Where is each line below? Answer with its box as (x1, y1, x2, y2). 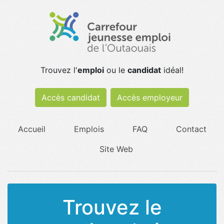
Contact (175, 124, 206, 134)
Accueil (17, 124, 45, 134)
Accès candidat (41, 92, 100, 102)
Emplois (73, 124, 104, 134)
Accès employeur (117, 92, 182, 102)
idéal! (161, 65, 183, 75)
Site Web (99, 144, 133, 154)
